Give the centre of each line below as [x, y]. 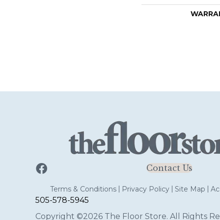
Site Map [190, 189]
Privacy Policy [145, 189]
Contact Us [169, 168]
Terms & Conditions [83, 189]
